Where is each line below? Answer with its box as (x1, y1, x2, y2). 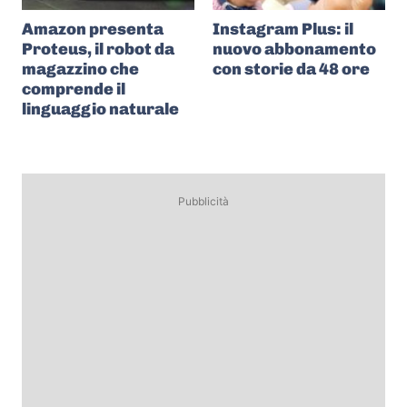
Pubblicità (178, 194, 229, 208)
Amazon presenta (22, 18, 164, 39)
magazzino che (22, 58, 139, 79)
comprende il (22, 78, 125, 99)
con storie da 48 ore (213, 58, 370, 79)
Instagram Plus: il (213, 18, 353, 39)
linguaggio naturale (22, 98, 179, 119)
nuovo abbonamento (213, 38, 376, 59)
